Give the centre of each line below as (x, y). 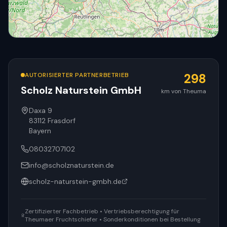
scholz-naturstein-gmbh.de (75, 181)
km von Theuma (184, 91)
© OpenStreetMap (174, 103)
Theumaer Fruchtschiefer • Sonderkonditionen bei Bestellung (112, 219)
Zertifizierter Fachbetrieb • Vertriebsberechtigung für (102, 211)
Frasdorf (62, 121)
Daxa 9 (41, 110)
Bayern (40, 131)
